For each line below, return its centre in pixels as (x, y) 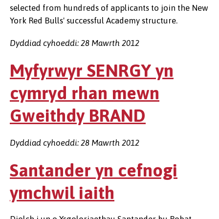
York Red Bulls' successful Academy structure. (94, 21)
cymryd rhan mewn (85, 93)
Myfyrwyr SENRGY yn (92, 70)
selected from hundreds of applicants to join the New (109, 8)
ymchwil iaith (62, 193)
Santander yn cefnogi (94, 170)
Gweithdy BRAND (78, 115)
